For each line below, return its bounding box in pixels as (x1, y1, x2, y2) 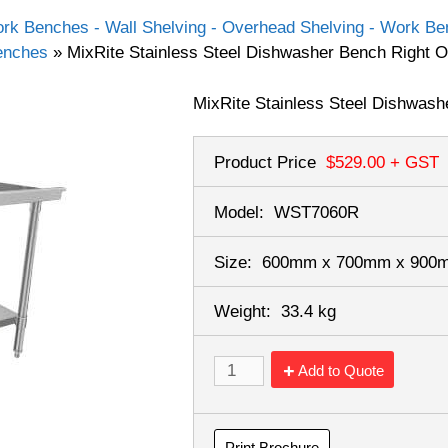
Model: (214, 202, 265, 222)
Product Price (214, 152, 317, 172)
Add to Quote (298, 362, 385, 380)
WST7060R (274, 202, 360, 222)
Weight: (214, 302, 272, 322)
